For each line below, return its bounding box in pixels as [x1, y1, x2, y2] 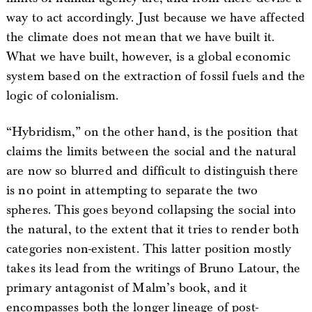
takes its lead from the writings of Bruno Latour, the [6, 260, 301, 276]
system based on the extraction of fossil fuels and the [6, 68, 306, 84]
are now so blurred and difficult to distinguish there [6, 162, 299, 179]
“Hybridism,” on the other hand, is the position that [6, 123, 299, 140]
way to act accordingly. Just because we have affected [6, 9, 306, 26]
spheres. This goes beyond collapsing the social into [6, 201, 297, 218]
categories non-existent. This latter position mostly [6, 240, 292, 257]
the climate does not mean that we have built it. [6, 29, 275, 45]
